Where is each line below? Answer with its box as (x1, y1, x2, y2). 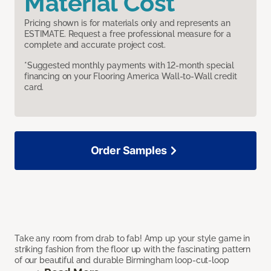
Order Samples (90, 144, 168, 157)
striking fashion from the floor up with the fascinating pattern (15, 244, 251, 255)
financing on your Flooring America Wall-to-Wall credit (24, 71, 237, 82)
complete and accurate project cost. (24, 40, 166, 50)
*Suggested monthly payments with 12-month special (24, 60, 235, 71)
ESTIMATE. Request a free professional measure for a (24, 29, 231, 39)
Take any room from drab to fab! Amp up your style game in (15, 233, 250, 244)
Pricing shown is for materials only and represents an (24, 18, 230, 28)
